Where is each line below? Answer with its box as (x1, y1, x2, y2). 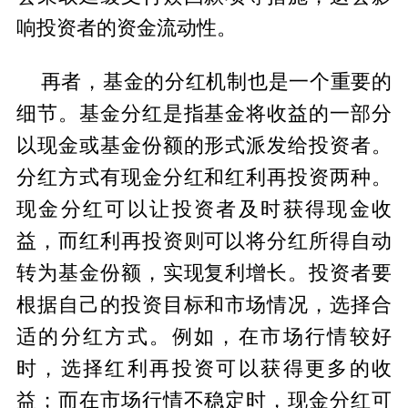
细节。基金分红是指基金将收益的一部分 (15, 102, 393, 125)
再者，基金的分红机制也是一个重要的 (40, 70, 393, 93)
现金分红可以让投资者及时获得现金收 (15, 198, 393, 220)
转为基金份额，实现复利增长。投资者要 (15, 261, 393, 284)
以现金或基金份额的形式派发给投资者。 (15, 134, 393, 157)
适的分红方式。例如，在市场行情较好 (15, 325, 393, 348)
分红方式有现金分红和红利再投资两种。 (15, 166, 393, 189)
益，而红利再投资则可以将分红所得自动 (15, 229, 393, 252)
